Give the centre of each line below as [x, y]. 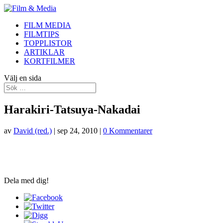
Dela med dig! [26, 180]
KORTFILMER [50, 61]
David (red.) [33, 130]
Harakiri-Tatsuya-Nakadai [72, 109]
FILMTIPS [42, 34]
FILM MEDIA [48, 25]
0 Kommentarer [128, 130]
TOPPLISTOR [48, 43]
